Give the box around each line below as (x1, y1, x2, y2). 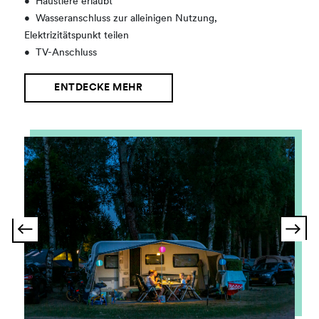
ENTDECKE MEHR (54, 82, 143, 93)
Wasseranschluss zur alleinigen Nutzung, (36, 13, 218, 24)
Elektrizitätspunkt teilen (24, 30, 130, 41)
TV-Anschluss (36, 47, 98, 58)
